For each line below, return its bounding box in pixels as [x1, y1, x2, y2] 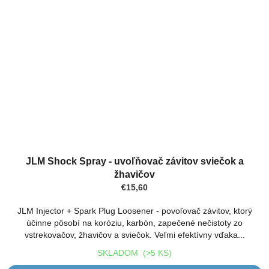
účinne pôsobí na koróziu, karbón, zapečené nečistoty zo [26, 217, 243, 228]
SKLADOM [97, 247, 143, 258]
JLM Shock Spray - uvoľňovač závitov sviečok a [25, 156, 244, 166]
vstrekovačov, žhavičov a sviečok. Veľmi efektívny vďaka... [24, 229, 245, 240]
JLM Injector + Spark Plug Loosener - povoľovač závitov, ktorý [17, 205, 252, 216]
